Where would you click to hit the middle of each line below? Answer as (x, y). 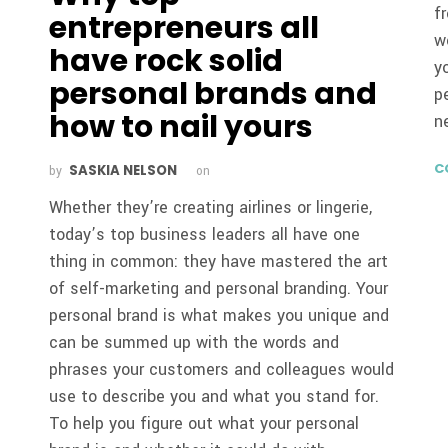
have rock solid (166, 60)
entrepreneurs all (184, 27)
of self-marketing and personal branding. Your (219, 288)
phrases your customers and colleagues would (222, 369)
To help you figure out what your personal (204, 423)
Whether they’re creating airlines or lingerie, (211, 207)
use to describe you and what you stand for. (214, 396)
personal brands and (213, 93)
